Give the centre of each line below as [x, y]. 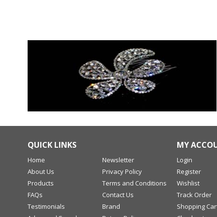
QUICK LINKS [52, 145]
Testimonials [46, 206]
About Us [41, 171]
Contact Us [118, 194]
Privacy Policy [122, 171]
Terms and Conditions [134, 183]
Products [41, 183]
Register [189, 171]
